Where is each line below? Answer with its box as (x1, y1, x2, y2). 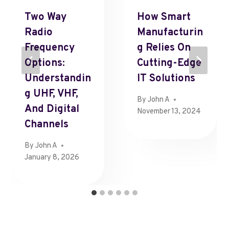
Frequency (25, 41, 75, 55)
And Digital (25, 103, 79, 117)
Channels (25, 118, 68, 132)
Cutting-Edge (137, 57, 201, 71)
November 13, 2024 (137, 106, 201, 117)
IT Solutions (137, 72, 195, 86)
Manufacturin (137, 26, 203, 40)
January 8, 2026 (25, 152, 79, 163)
